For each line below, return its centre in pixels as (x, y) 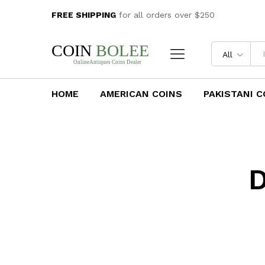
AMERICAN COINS (141, 94)
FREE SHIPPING (84, 15)
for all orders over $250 (165, 15)
